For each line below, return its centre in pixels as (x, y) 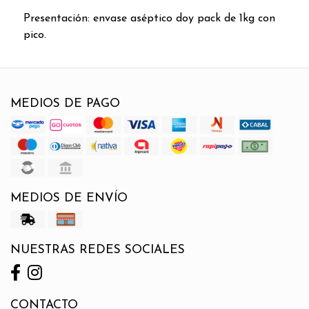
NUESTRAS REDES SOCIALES (98, 250)
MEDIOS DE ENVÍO (69, 198)
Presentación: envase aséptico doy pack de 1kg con (149, 18)
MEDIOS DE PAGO (65, 103)
